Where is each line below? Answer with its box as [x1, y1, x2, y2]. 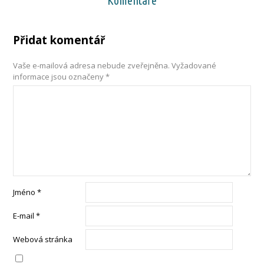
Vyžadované [171, 60, 217, 71]
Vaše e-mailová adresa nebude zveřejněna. [13, 60, 170, 71]
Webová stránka [13, 233, 73, 245]
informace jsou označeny [13, 71, 106, 82]
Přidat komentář [13, 32, 106, 47]
